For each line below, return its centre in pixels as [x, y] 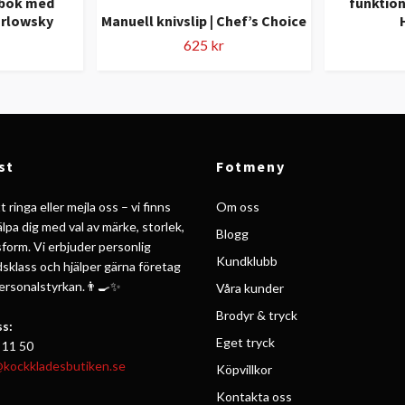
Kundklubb [247, 260]
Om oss [238, 206]
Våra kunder [250, 287]
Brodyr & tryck [257, 315]
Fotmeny [251, 166]
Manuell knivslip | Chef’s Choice [204, 20]
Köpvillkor [244, 369]
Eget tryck [245, 342]
